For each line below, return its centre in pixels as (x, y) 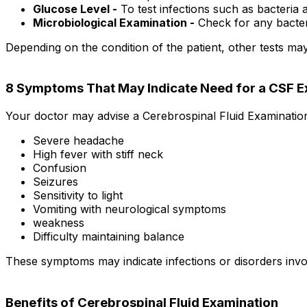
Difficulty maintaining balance (109, 236)
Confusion (60, 168)
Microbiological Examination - (114, 22)
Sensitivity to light (78, 195)
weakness (59, 223)
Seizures (56, 182)
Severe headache (78, 140)
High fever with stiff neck (98, 154)
